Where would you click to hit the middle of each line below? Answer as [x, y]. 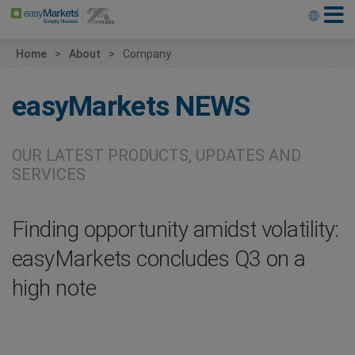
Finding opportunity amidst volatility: [176, 229]
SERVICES [49, 174]
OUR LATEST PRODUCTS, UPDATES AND [157, 155]
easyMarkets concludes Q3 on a [159, 259]
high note [54, 288]
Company [147, 54]
